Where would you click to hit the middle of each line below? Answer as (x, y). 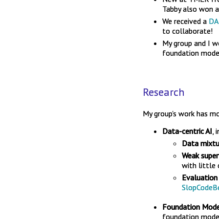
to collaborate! (187, 31)
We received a (186, 21)
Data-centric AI (187, 131)
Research (164, 92)
